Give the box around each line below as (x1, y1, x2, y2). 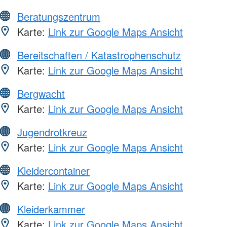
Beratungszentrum (17, 9, 100, 24)
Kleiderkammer (17, 201, 85, 216)
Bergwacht (17, 86, 65, 101)
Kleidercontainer (17, 163, 90, 178)
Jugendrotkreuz (17, 124, 87, 139)
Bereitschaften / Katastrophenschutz (17, 47, 181, 62)
